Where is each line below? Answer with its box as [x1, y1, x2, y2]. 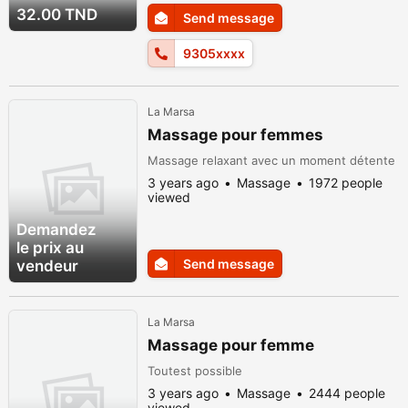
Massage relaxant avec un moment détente [148, 153, 395, 168]
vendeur [16, 257, 78, 275]
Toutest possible [148, 363, 242, 378]
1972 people [309, 175, 382, 190]
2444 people [309, 385, 385, 401]
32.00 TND [16, 5, 97, 24]
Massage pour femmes [148, 126, 323, 144]
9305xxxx [183, 46, 245, 61]
